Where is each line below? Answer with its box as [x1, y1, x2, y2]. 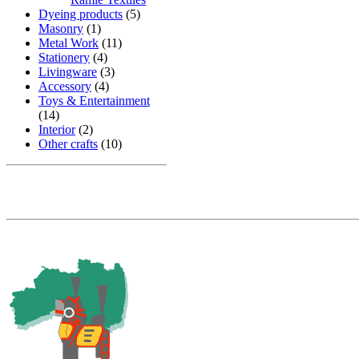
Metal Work [38, 36, 99, 50]
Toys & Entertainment [38, 94, 150, 107]
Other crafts [38, 137, 98, 151]
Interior [38, 123, 75, 136]
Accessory [38, 79, 91, 93]
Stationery [38, 50, 90, 64]
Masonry [38, 22, 83, 35]
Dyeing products [38, 7, 123, 21]
